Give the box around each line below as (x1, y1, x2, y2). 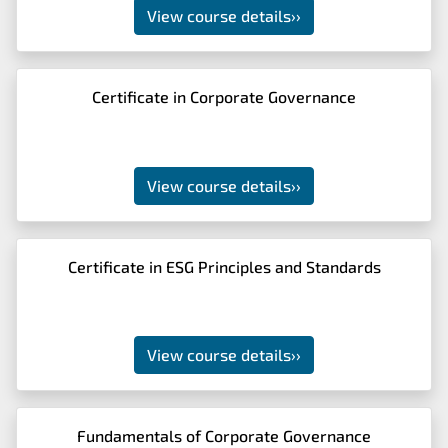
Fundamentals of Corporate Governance (77, 426, 371, 445)
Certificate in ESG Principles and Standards (67, 256, 381, 276)
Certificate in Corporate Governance (92, 87, 356, 106)
